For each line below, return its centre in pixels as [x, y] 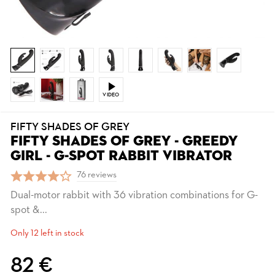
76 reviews [97, 175]
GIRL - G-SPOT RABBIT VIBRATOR [121, 156]
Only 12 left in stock [47, 234]
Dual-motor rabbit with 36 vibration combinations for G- [134, 196]
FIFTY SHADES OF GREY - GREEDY [124, 141]
